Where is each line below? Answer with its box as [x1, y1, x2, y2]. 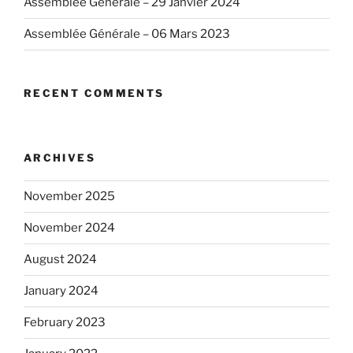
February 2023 [24, 315, 106, 330]
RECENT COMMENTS [24, 86, 165, 99]
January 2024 [24, 284, 98, 299]
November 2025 [24, 189, 115, 204]
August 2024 [24, 252, 97, 267]
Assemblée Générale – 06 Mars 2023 [24, 27, 230, 42]
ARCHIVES [24, 151, 95, 165]
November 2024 [24, 221, 115, 236]
